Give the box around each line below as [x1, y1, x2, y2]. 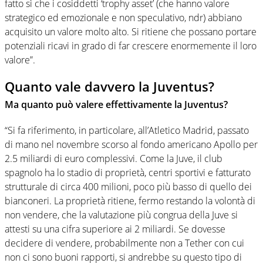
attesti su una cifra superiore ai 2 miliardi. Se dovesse [5, 222, 225, 235]
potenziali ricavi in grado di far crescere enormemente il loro [5, 39, 257, 53]
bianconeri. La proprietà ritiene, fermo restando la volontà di [5, 194, 255, 207]
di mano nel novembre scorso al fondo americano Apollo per [5, 137, 258, 151]
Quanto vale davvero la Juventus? [5, 77, 214, 96]
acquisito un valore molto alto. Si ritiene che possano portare [5, 25, 257, 39]
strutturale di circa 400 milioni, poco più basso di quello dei [5, 180, 252, 193]
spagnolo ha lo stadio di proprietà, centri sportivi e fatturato [5, 166, 251, 179]
